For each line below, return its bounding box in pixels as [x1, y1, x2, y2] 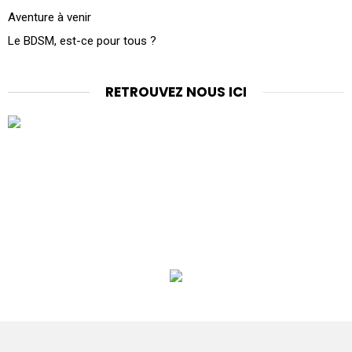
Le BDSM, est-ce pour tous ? [8, 33, 156, 48]
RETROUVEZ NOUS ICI [105, 82, 247, 101]
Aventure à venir [8, 9, 91, 24]
